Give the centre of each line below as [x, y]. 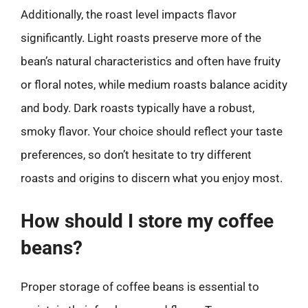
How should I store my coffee [147, 221]
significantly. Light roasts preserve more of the [141, 38]
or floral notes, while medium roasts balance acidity [154, 85]
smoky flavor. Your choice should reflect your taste [152, 131]
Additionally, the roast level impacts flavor [129, 14]
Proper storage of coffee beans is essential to [140, 286]
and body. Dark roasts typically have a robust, [137, 108]
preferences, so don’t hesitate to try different [136, 155]
